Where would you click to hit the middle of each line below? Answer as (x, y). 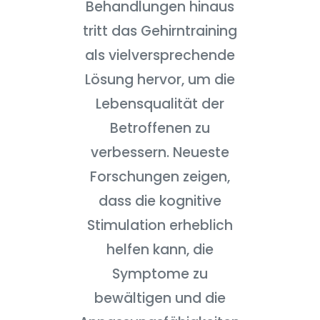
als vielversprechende (160, 55)
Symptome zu (160, 274)
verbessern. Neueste (160, 152)
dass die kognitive (160, 201)
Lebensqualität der (160, 104)
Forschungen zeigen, (160, 177)
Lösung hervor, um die (160, 80)
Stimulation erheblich (160, 225)
